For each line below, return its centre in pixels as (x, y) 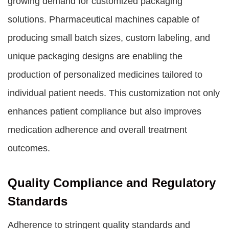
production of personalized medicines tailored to (105, 75)
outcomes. (29, 148)
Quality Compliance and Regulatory (112, 183)
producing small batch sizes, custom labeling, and (109, 38)
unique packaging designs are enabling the (95, 56)
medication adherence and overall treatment (97, 130)
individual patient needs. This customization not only (114, 93)
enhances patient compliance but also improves (105, 111)
